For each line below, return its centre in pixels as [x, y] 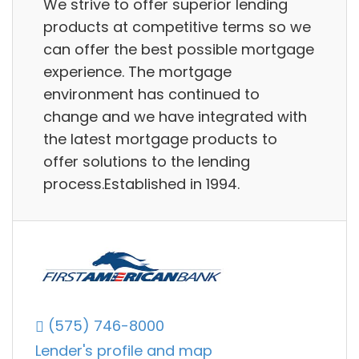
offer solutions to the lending [147, 161]
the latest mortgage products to [160, 139]
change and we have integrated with [175, 116]
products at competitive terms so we [177, 26]
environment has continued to [151, 94]
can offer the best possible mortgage [179, 49]
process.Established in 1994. [141, 184]
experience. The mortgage [137, 71]
